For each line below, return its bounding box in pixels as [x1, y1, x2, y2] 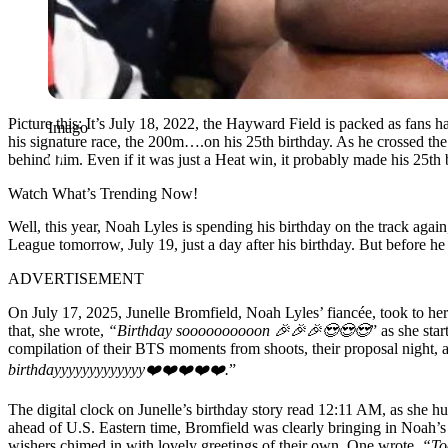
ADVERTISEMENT [8, 269, 144, 287]
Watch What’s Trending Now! [8, 184, 198, 202]
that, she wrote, [8, 321, 104, 339]
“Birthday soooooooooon [104, 321, 274, 339]
